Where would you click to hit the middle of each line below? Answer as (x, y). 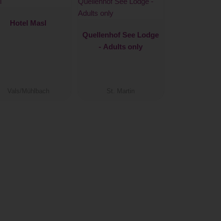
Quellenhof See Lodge (121, 35)
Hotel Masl (28, 23)
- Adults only (121, 46)
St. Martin (121, 92)
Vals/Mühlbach (28, 92)
